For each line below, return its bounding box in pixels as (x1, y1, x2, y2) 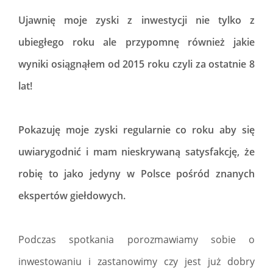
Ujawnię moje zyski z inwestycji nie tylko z (18, 13, 255, 27)
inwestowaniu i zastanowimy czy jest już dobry (18, 255, 255, 268)
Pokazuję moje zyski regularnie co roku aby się (18, 123, 255, 136)
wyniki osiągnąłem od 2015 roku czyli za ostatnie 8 (18, 57, 255, 71)
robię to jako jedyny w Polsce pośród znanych (18, 167, 255, 180)
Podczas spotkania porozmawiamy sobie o (18, 233, 255, 246)
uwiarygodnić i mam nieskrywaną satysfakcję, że (18, 145, 255, 158)
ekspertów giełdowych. (18, 189, 126, 202)
